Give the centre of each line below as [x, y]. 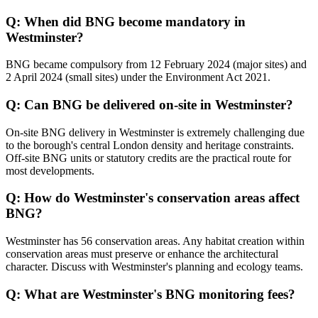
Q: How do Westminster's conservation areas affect [153, 198]
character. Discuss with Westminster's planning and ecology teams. [154, 267]
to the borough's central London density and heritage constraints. [150, 145]
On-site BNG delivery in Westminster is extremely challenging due [155, 132]
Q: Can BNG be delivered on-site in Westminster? [149, 104]
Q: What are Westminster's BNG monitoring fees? [150, 294]
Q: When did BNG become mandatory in [126, 21]
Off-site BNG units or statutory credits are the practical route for [148, 158]
